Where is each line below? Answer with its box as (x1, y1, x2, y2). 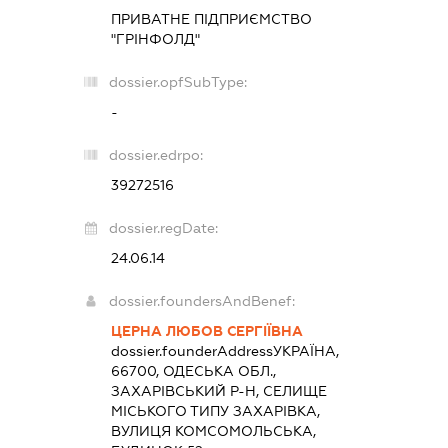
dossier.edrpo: (109, 147, 204, 163)
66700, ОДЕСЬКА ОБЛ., (111, 363, 277, 379)
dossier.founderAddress (111, 343, 274, 359)
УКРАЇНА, (273, 343, 340, 359)
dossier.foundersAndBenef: (109, 293, 296, 309)
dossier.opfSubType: (109, 74, 248, 90)
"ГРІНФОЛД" (111, 31, 201, 47)
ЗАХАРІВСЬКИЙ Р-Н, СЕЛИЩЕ (111, 383, 328, 399)
